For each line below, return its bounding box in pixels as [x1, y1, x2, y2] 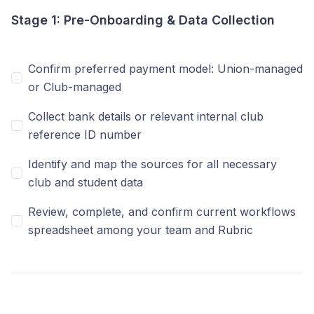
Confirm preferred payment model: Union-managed [28, 62, 303, 76]
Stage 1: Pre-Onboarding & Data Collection [11, 13, 275, 27]
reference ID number [28, 128, 142, 142]
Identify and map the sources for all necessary [28, 157, 277, 171]
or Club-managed [28, 80, 121, 94]
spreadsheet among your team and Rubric [28, 223, 253, 237]
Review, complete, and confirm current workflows [28, 205, 296, 219]
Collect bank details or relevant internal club [28, 109, 264, 123]
